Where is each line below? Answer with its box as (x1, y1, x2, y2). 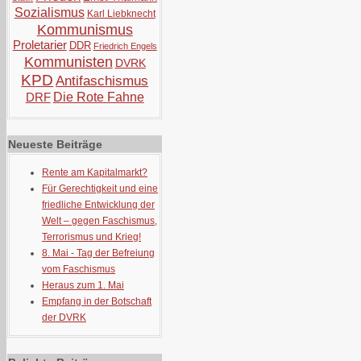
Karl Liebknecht (86, 8, 156, 19)
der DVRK (42, 312, 86, 323)
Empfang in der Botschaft (42, 296, 151, 307)
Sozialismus (14, 6, 85, 19)
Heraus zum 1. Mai (42, 280, 124, 291)
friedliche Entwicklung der (42, 199, 155, 210)
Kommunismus (36, 22, 133, 38)
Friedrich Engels (93, 41, 157, 51)
